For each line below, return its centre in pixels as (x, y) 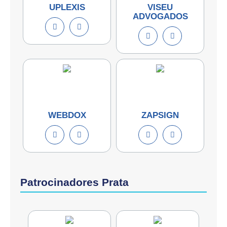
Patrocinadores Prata (74, 182)
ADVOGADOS (160, 16)
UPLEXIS (67, 7)
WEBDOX (67, 115)
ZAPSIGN (160, 115)
